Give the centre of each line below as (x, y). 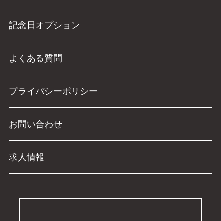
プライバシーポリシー (53, 91)
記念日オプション (44, 25)
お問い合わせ (35, 124)
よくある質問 (35, 58)
